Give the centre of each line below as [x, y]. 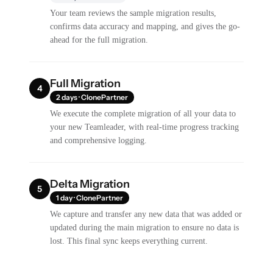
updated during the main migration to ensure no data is [145, 227]
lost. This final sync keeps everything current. [129, 241]
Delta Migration [90, 184]
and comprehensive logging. [99, 140]
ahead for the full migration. [99, 40]
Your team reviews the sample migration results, [133, 13]
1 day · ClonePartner [90, 197]
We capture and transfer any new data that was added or [146, 214]
